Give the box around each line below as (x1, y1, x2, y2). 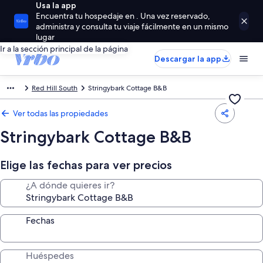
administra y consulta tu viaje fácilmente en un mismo (36, 21, 229, 32)
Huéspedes (26, 249, 74, 262)
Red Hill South (32, 83, 77, 93)
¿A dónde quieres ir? (26, 179, 114, 191)
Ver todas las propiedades (13, 108, 108, 119)
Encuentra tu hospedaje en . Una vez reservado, (36, 11, 211, 21)
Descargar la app (154, 53, 221, 64)
